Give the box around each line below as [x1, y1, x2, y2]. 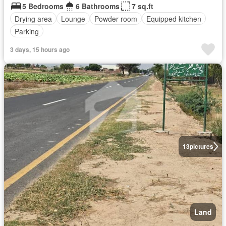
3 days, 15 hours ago [10, 45, 70, 54]
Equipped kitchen [146, 13, 201, 24]
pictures [189, 142, 213, 151]
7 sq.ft [132, 1, 153, 12]
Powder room [94, 13, 137, 24]
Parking [15, 26, 39, 36]
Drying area [15, 13, 52, 24]
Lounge [61, 13, 85, 24]
